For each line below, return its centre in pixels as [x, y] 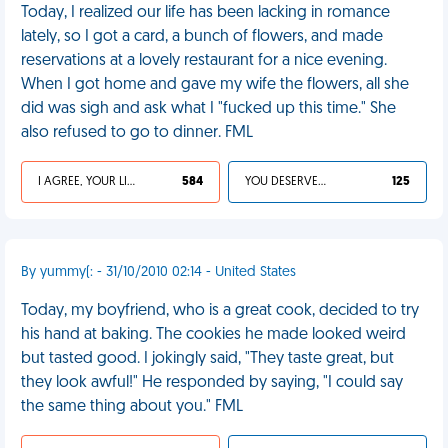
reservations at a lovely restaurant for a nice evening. [204, 61]
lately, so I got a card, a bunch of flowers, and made [202, 37]
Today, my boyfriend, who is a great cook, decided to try [220, 311]
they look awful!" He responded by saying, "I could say [212, 383]
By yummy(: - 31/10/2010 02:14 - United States [158, 272]
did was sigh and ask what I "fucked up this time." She [208, 109]
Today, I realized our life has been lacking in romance [205, 13]
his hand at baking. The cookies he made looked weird [213, 335]
